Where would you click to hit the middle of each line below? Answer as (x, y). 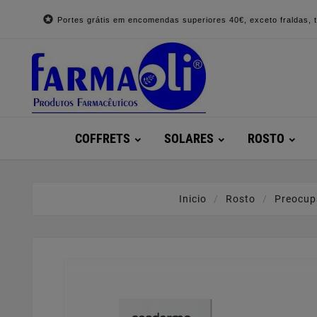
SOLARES (189, 138)
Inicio (193, 199)
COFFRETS (102, 138)
